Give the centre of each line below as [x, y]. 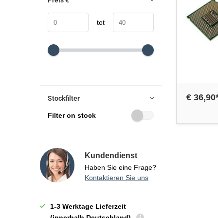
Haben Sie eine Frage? [120, 167]
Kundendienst [111, 155]
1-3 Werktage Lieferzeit [88, 206]
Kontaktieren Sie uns [117, 178]
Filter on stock [72, 115]
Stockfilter [64, 98]
